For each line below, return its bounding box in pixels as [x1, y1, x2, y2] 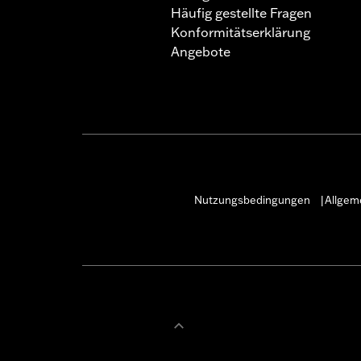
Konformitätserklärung [171, 23, 310, 40]
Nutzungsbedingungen [193, 193, 310, 206]
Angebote [171, 43, 230, 60]
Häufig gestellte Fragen [171, 4, 312, 21]
